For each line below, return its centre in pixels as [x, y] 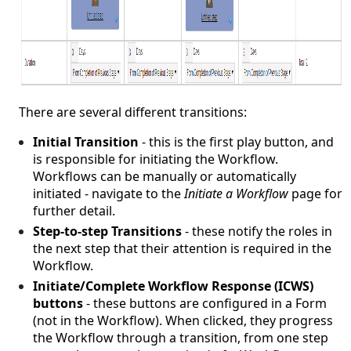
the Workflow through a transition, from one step [181, 338]
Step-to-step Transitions [108, 232]
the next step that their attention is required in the [183, 249]
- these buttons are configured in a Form [205, 304]
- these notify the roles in [257, 232]
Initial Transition [86, 142]
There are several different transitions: [133, 112]
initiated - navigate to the [107, 194]
